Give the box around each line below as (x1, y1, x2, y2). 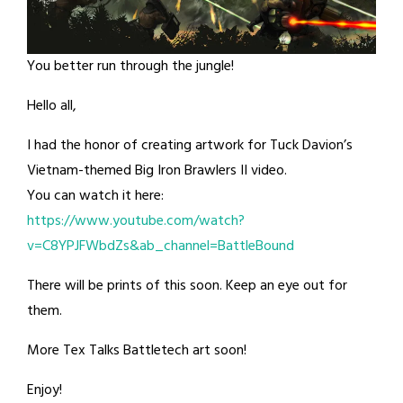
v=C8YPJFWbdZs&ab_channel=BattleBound (27, 234, 294, 258)
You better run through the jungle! (27, 54, 234, 78)
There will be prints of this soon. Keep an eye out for (27, 273, 347, 298)
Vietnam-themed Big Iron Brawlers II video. (27, 158, 287, 183)
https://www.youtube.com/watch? (27, 209, 245, 233)
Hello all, (27, 94, 76, 118)
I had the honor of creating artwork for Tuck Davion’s (27, 133, 353, 157)
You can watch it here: (27, 184, 164, 208)
